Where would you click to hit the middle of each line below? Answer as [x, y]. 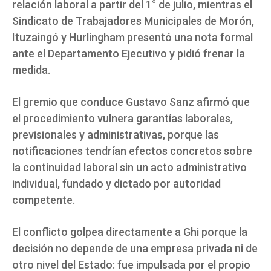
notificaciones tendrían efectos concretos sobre [132, 151]
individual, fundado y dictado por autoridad [116, 184]
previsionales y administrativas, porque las [116, 135]
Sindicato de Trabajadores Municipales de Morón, [133, 21]
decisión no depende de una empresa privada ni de [135, 249]
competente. [44, 200]
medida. [31, 70]
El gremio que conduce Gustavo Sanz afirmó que [131, 102]
